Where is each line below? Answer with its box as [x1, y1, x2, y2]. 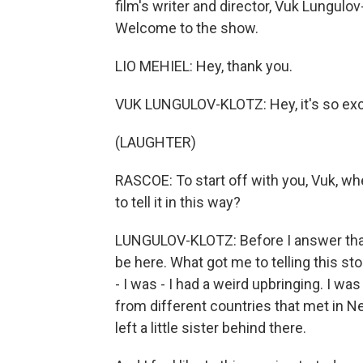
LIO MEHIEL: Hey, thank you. [115, 58, 293, 75]
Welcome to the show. [115, 19, 258, 36]
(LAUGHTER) [115, 134, 196, 151]
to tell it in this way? [115, 194, 241, 211]
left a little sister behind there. [115, 319, 306, 336]
